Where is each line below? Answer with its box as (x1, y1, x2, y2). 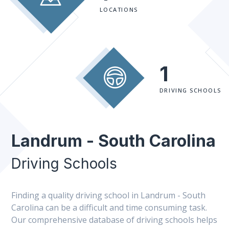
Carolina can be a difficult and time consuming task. (11, 202, 207, 213)
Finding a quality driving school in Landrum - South (11, 190, 205, 201)
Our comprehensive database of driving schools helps (11, 214, 217, 225)
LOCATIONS (99, 6, 138, 13)
